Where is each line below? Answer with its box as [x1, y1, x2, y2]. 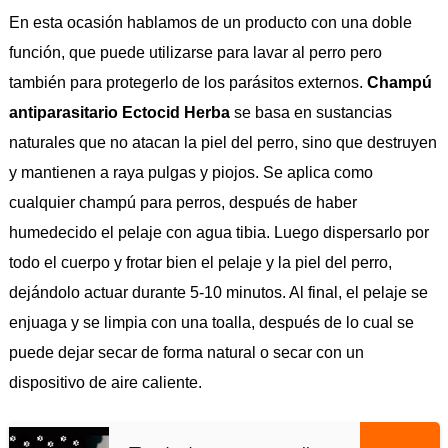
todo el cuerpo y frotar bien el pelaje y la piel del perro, [8, 254, 392, 272]
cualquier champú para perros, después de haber [8, 194, 357, 212]
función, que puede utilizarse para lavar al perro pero [8, 44, 382, 62]
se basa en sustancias [229, 104, 392, 122]
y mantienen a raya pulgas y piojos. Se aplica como [8, 164, 373, 182]
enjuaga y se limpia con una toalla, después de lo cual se [8, 314, 414, 332]
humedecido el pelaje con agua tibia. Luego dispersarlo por [8, 224, 429, 242]
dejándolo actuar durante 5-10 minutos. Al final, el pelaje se [8, 284, 428, 302]
